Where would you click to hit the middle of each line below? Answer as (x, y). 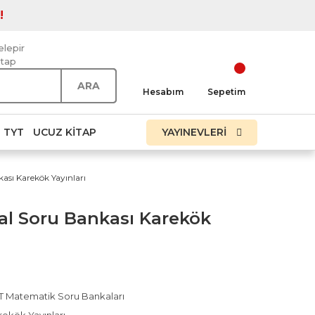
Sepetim (226, 92)
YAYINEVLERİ (195, 132)
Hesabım (163, 92)
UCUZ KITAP (65, 132)
